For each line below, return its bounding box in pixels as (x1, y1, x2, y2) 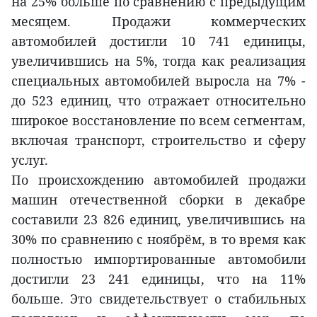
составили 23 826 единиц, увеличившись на (11, 210, 306, 228)
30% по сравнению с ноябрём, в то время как (11, 230, 306, 248)
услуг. (11, 151, 48, 168)
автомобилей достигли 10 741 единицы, (11, 32, 306, 50)
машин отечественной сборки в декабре (11, 190, 306, 208)
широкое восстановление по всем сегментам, (11, 111, 306, 129)
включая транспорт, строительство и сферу (11, 131, 306, 149)
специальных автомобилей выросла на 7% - (11, 71, 306, 89)
